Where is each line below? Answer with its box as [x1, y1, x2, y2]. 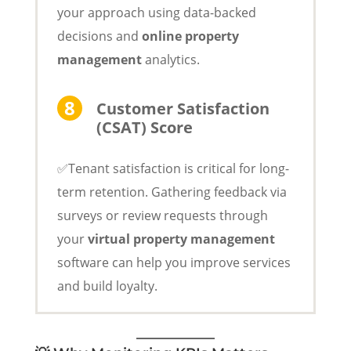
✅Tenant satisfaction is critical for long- [56, 159, 289, 177]
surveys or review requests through [56, 206, 268, 224]
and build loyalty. [56, 277, 157, 295]
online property [141, 27, 239, 45]
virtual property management [87, 230, 275, 248]
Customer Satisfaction [96, 97, 270, 119]
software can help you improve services [56, 253, 291, 271]
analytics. [141, 50, 200, 68]
